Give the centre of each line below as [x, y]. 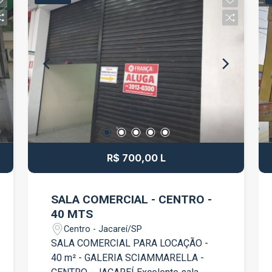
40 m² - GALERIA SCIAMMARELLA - [128, 258]
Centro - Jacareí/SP [103, 229]
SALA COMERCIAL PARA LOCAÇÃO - [130, 243]
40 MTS [72, 214]
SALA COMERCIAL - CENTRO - [132, 200]
